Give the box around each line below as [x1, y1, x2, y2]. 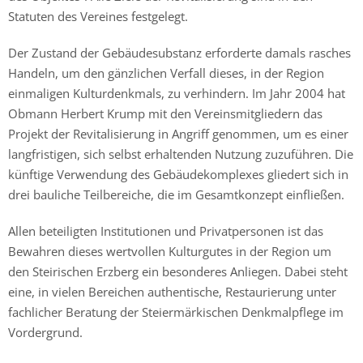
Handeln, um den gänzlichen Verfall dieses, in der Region [8, 64, 324, 81]
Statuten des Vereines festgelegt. [8, 7, 188, 24]
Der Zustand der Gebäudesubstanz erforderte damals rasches [8, 44, 351, 61]
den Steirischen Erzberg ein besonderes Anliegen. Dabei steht [8, 263, 348, 280]
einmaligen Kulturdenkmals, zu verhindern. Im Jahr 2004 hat [8, 84, 345, 101]
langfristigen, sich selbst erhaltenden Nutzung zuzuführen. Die [8, 145, 353, 162]
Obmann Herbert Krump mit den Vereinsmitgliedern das [8, 105, 322, 122]
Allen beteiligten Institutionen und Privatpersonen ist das [8, 222, 323, 239]
